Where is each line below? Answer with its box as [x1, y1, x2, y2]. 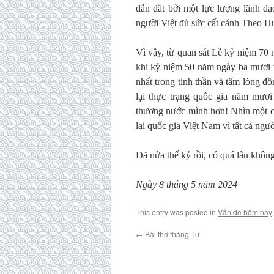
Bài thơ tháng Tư [143, 229, 199, 239]
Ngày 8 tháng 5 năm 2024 [136, 179, 237, 190]
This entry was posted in [136, 207, 218, 217]
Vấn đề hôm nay [218, 207, 272, 217]
